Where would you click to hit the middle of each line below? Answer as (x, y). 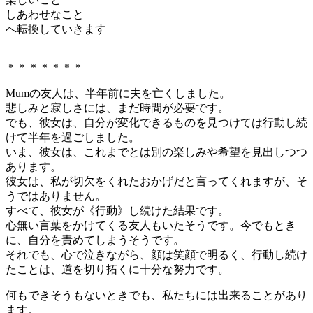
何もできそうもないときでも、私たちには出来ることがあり (156, 295)
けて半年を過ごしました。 (73, 137)
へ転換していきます (56, 29)
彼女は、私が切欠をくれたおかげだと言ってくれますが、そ (156, 181)
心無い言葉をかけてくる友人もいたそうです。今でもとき (151, 225)
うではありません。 (56, 196)
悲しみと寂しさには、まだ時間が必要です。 (117, 108)
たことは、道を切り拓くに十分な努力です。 (117, 269)
